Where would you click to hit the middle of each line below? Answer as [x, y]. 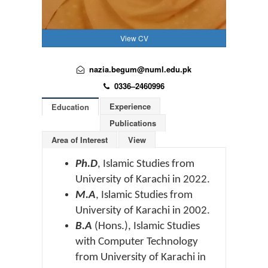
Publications [133, 123]
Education [70, 107]
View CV [134, 38]
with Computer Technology [137, 242]
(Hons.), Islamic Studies [147, 226]
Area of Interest [80, 140]
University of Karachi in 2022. [143, 180]
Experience [130, 106]
